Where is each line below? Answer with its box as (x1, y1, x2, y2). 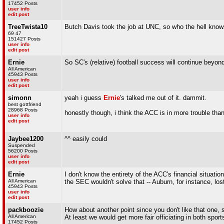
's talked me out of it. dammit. (120, 94, 206, 101)
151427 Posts (8, 36, 40, 41)
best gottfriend (8, 101, 41, 107)
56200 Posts (8, 148, 37, 153)
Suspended (8, 142, 35, 148)
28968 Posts (8, 107, 37, 112)
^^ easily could (64, 135, 107, 142)
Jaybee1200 (8, 135, 43, 142)
